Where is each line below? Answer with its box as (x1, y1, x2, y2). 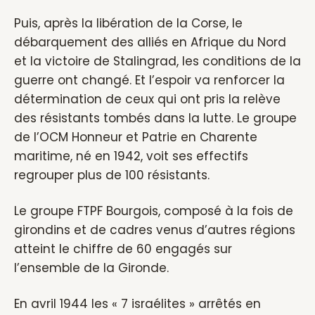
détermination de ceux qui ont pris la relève (14, 91, 281, 108)
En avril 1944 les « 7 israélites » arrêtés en (14, 295, 261, 312)
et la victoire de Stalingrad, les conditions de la (14, 53, 301, 70)
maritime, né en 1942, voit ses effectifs (14, 148, 248, 165)
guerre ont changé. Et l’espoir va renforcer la (14, 72, 285, 89)
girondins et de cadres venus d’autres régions (14, 221, 295, 238)
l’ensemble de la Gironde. (14, 259, 169, 276)
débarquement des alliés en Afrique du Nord (14, 34, 286, 51)
